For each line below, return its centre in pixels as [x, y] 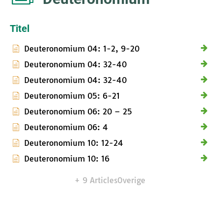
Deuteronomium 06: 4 [66, 127]
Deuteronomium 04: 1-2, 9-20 [82, 49]
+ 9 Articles [96, 180]
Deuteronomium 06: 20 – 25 [78, 112]
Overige [131, 180]
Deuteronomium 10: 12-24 [74, 143]
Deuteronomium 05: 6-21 [72, 96]
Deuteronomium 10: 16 [67, 159]
